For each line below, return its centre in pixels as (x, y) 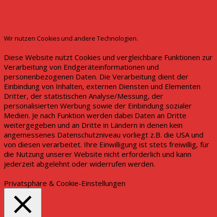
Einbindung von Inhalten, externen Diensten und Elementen (102, 86)
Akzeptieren (100, 174)
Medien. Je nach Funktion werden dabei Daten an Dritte (95, 116)
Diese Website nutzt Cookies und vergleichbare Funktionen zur (108, 57)
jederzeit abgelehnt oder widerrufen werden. (79, 164)
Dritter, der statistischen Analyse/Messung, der (84, 96)
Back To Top (25, 19)
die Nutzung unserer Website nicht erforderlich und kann (98, 154)
